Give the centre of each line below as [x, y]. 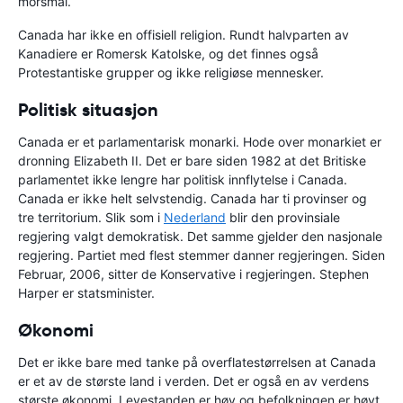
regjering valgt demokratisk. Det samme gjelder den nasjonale [200, 236]
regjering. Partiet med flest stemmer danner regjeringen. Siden [201, 255]
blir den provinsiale [283, 217]
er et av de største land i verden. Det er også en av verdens [193, 381]
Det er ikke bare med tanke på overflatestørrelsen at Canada [197, 362]
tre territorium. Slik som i [91, 217]
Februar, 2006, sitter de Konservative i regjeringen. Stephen [193, 273]
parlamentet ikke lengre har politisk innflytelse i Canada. [183, 179]
